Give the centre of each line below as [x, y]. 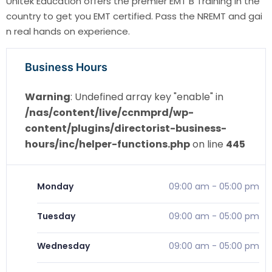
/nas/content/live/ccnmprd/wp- [109, 113]
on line [208, 144]
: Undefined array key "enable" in [147, 97]
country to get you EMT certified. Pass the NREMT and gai [134, 16]
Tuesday [56, 216]
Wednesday [63, 246]
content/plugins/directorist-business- [126, 129]
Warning [48, 97]
